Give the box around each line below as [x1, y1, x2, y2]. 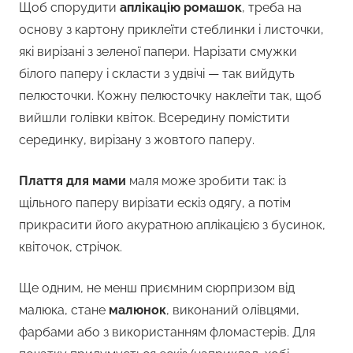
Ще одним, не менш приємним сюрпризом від [19, 281, 295, 296]
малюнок [109, 303, 166, 318]
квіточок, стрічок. [19, 240, 122, 255]
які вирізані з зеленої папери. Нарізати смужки [19, 44, 297, 60]
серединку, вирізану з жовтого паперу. [19, 132, 255, 148]
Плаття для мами [19, 173, 126, 189]
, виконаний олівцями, [166, 303, 299, 318]
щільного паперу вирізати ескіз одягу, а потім [19, 195, 291, 211]
